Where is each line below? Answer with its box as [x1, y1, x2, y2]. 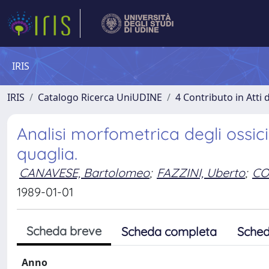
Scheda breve [26, 223, 101, 238]
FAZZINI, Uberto [157, 165, 245, 180]
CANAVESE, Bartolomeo [19, 165, 150, 180]
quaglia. [17, 143, 77, 164]
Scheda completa [121, 224, 217, 239]
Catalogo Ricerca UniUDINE [38, 91, 162, 104]
